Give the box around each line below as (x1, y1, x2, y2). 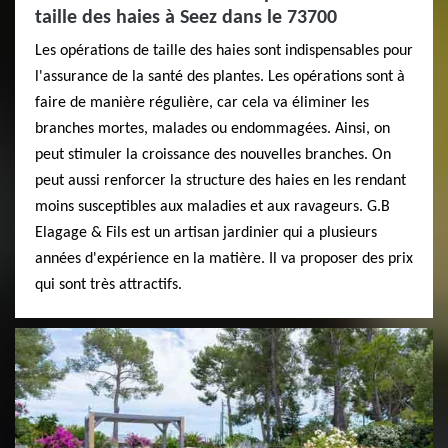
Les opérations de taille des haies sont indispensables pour (35, 43, 413, 60)
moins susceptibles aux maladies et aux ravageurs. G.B (35, 199, 390, 216)
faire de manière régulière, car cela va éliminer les (35, 95, 369, 112)
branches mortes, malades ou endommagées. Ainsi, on (35, 121, 390, 138)
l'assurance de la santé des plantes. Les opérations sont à (35, 69, 405, 86)
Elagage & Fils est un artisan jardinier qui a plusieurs (35, 225, 377, 242)
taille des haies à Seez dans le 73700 (35, 8, 337, 29)
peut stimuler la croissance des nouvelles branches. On (35, 147, 391, 164)
